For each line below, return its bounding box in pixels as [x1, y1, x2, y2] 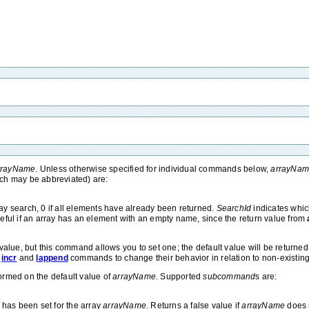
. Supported [156, 272, 203, 281]
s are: [255, 272, 277, 281]
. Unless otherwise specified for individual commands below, [35, 164, 271, 174]
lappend [36, 253, 68, 263]
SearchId [216, 203, 252, 213]
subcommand [203, 272, 256, 281]
